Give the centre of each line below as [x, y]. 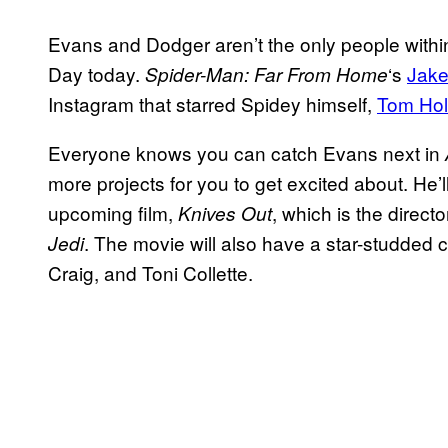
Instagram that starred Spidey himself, [212, 103]
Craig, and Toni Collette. [150, 272]
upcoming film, [113, 212]
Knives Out [225, 212]
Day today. [96, 73]
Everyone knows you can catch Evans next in [246, 152]
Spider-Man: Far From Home [266, 73]
